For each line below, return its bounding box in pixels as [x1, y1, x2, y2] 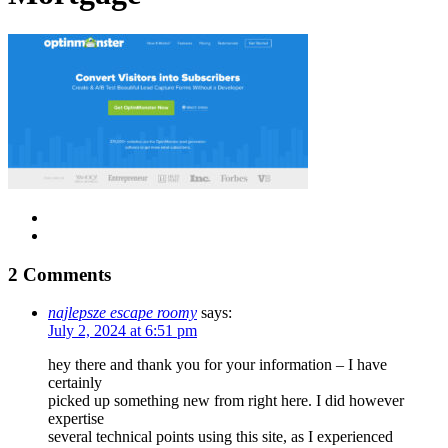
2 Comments [8, 263, 111, 285]
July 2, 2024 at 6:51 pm [48, 322, 197, 340]
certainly [48, 374, 102, 392]
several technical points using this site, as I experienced [48, 428, 393, 446]
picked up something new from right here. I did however [48, 392, 404, 410]
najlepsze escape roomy [48, 304, 197, 322]
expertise [48, 410, 104, 428]
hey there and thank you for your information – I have [48, 356, 387, 374]
